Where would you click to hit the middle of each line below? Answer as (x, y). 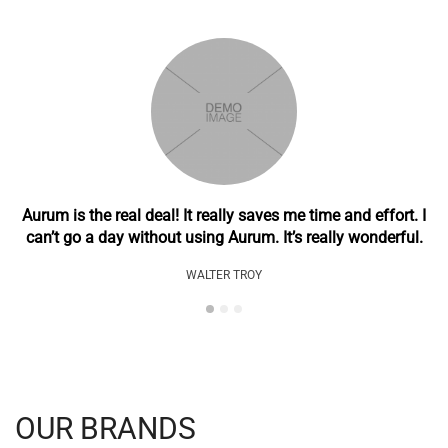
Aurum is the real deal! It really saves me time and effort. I (224, 215)
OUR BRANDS (105, 428)
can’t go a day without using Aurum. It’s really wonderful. (224, 237)
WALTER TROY (224, 274)
